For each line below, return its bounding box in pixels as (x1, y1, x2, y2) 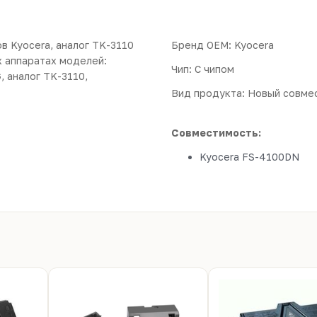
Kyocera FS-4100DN (200, 151, 299, 163)
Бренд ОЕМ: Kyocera (171, 39, 274, 51)
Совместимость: (171, 127, 261, 139)
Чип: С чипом (171, 63, 234, 75)
